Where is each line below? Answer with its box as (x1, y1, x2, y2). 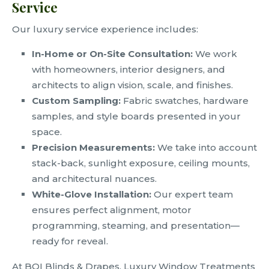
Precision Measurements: (32, 142, 155, 154)
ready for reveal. (32, 235, 108, 247)
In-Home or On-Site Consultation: (32, 48, 193, 60)
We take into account (155, 142, 257, 154)
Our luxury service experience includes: (12, 23, 198, 35)
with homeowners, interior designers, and (32, 64, 225, 76)
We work (193, 48, 237, 60)
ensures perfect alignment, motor (32, 204, 192, 216)
